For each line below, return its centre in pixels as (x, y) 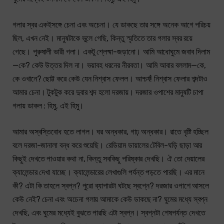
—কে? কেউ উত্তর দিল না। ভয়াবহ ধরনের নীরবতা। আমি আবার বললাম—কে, (109, 65)
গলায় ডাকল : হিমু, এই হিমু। (48, 106)
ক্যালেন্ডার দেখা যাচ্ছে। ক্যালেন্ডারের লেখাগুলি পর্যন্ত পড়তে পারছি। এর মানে (109, 172)
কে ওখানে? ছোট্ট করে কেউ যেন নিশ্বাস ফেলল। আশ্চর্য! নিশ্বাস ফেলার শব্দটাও (110, 79)
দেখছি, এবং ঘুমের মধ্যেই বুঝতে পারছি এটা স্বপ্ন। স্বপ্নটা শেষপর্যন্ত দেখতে (109, 212)
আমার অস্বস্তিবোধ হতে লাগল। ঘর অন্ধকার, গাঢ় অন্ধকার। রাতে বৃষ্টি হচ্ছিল (111, 131)
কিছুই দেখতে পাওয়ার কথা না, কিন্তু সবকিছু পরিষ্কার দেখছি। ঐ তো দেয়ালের (109, 158)
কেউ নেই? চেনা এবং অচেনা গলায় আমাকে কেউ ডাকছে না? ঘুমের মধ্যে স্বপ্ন (110, 199)
